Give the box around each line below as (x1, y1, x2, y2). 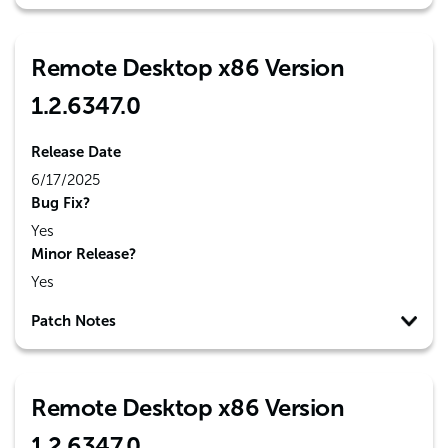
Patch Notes (31, 312, 116, 330)
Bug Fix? (31, 194, 90, 212)
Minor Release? (31, 245, 136, 263)
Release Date (31, 143, 121, 161)
